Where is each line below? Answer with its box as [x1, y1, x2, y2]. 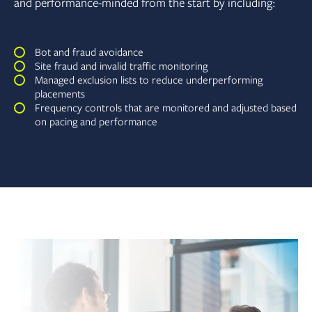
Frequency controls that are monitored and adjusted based [35, 100, 297, 116]
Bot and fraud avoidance [35, 45, 143, 61]
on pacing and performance [35, 114, 157, 130]
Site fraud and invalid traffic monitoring [35, 58, 208, 75]
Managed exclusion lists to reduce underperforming [35, 72, 263, 88]
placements [35, 86, 85, 102]
